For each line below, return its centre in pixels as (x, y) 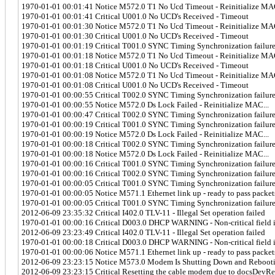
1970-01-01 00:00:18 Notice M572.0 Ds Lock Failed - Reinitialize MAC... (145, 153)
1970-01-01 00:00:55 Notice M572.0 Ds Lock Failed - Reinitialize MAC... (145, 104)
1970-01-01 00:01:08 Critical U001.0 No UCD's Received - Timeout (135, 85)
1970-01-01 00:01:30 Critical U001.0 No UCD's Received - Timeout (135, 36)
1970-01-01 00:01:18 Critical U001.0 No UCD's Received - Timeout (135, 65)
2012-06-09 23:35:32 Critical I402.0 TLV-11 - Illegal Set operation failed (143, 212)
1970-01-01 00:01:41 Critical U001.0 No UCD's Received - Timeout (135, 16)
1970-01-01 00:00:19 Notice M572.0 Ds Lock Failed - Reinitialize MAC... (145, 134)
